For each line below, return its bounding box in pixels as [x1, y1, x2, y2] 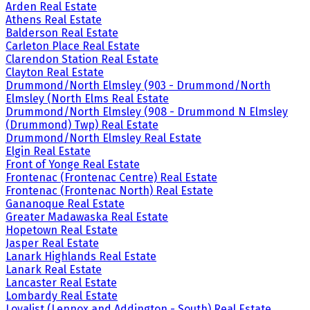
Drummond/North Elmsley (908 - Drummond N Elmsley [6, 105, 288, 119]
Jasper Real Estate [6, 237, 99, 250]
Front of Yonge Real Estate [6, 158, 140, 172]
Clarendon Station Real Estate [6, 53, 158, 66]
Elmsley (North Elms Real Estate [6, 92, 169, 106]
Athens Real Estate [6, 13, 102, 27]
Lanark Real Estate [6, 263, 102, 277]
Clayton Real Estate [6, 66, 104, 80]
